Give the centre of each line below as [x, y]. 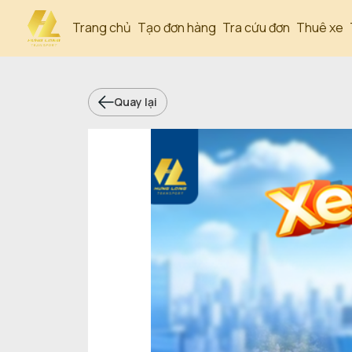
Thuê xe [320, 28]
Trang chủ [102, 28]
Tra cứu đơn [256, 28]
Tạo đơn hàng [177, 28]
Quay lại [136, 102]
